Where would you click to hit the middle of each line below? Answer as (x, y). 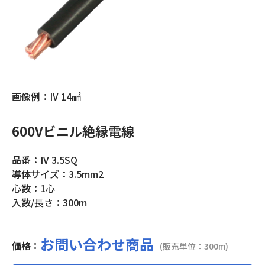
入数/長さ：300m (49, 202)
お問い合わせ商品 (97, 244)
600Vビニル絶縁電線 (73, 131)
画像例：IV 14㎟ (46, 96)
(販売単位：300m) (194, 246)
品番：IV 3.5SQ (45, 160)
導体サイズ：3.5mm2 (58, 174)
